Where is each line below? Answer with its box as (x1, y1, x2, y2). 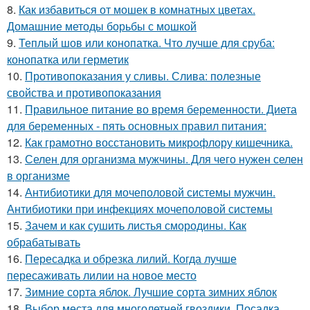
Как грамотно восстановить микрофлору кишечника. (25, 134, 293, 150)
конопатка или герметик (7, 51, 129, 67)
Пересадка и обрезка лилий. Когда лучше (25, 250, 237, 266)
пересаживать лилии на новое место (7, 267, 197, 283)
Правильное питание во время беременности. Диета (25, 101, 297, 117)
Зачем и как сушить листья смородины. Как (25, 217, 246, 233)
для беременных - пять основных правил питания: (7, 118, 266, 134)
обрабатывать (7, 234, 80, 250)
